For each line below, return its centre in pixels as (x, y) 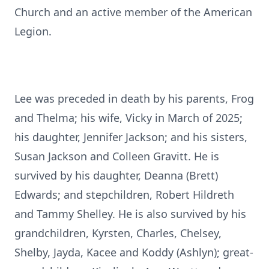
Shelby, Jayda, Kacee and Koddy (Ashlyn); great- (134, 252)
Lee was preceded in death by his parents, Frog (134, 98)
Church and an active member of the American (133, 12)
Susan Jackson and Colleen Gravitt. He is (117, 156)
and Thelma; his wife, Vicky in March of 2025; (128, 118)
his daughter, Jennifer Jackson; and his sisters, (131, 137)
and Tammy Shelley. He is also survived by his (130, 214)
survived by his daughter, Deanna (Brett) (116, 175)
